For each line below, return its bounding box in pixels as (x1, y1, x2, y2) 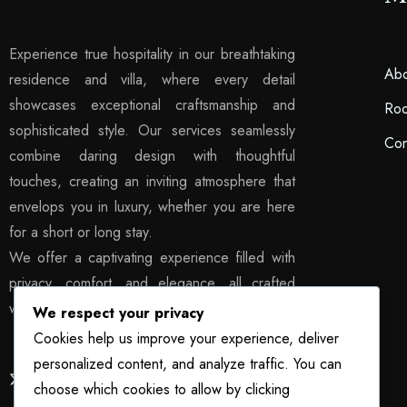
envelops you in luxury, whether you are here (9, 195, 295, 217)
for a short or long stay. (9, 221, 153, 243)
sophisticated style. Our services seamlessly (9, 119, 295, 141)
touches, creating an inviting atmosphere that (9, 170, 295, 192)
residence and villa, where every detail (9, 68, 295, 90)
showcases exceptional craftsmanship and (9, 94, 295, 115)
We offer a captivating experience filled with (9, 246, 295, 268)
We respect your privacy (33, 303, 203, 324)
